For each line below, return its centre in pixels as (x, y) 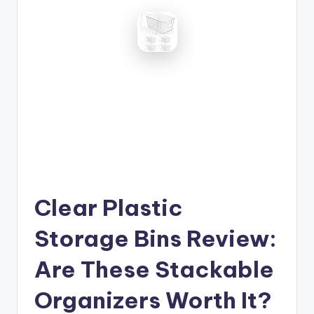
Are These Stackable (154, 269)
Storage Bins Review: (156, 238)
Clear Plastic (109, 207)
